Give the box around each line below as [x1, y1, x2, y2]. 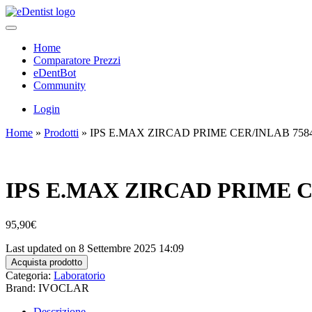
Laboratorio [54, 269, 105, 281]
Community [33, 79, 86, 91]
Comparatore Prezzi [33, 54, 120, 66]
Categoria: [6, 269, 54, 281]
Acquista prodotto [11, 256, 82, 267]
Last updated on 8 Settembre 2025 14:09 [6, 242, 184, 254]
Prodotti [44, 127, 79, 139]
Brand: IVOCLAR [6, 281, 89, 294]
